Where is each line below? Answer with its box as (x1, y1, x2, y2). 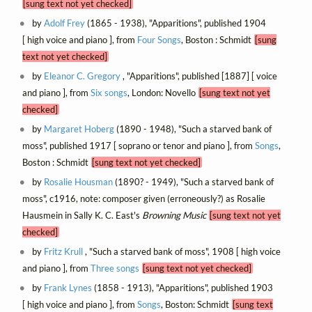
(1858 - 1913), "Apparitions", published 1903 (92, 282, 274, 293)
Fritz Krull (44, 245, 84, 257)
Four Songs (136, 33, 181, 45)
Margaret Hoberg (44, 123, 115, 134)
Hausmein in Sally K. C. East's (22, 209, 142, 221)
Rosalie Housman (44, 175, 114, 187)
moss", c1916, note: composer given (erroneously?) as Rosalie (22, 192, 265, 204)
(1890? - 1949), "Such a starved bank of (113, 175, 274, 187)
